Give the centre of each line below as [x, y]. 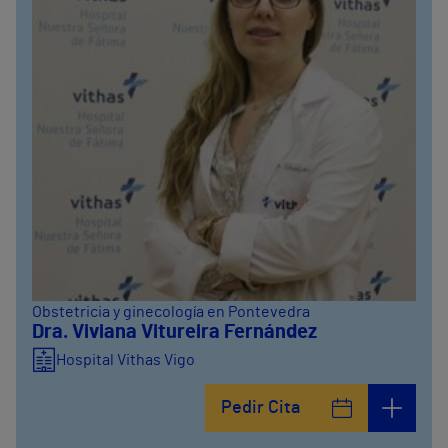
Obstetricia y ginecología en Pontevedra [171, 312]
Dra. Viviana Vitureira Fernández [174, 332]
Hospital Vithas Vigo [125, 360]
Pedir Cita [260, 408]
